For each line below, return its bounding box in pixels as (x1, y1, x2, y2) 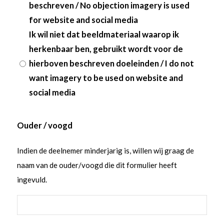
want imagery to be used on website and (28, 73, 183, 83)
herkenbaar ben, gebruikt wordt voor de (28, 44, 183, 54)
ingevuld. (16, 175, 47, 184)
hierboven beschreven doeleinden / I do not (28, 58, 194, 69)
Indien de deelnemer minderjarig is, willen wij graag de (16, 146, 194, 155)
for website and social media (28, 15, 138, 25)
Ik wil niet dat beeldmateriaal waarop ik (28, 29, 179, 40)
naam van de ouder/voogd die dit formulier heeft (16, 160, 177, 170)
